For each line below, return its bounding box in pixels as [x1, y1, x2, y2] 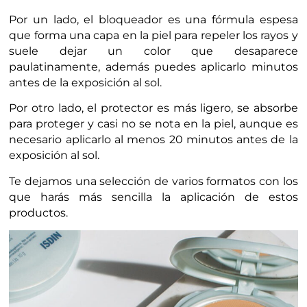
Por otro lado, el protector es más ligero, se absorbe [9, 101, 298, 115]
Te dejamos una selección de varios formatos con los [9, 174, 298, 188]
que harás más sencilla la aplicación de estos [9, 190, 298, 204]
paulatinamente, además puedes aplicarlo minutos [9, 60, 298, 73]
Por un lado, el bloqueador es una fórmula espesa [9, 12, 298, 26]
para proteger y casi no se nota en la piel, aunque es [9, 117, 298, 131]
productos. [9, 206, 69, 219]
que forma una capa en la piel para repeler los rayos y [9, 28, 298, 42]
